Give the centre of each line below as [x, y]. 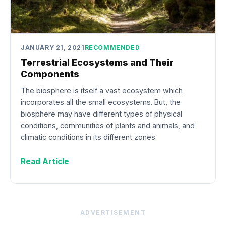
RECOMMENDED [112, 47]
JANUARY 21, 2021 [53, 47]
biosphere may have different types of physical [101, 114]
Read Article [45, 161]
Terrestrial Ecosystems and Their [97, 63]
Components [50, 74]
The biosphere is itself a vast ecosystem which [102, 90]
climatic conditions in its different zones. [89, 137]
